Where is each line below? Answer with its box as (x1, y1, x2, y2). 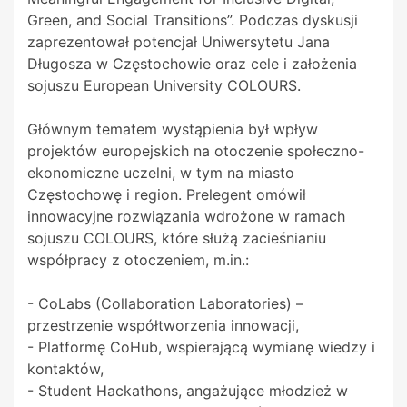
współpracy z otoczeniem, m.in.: (27, 251, 249, 270)
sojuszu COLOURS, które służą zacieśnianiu (27, 229, 326, 248)
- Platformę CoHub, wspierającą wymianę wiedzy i (27, 338, 375, 357)
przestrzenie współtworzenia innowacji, (27, 316, 299, 335)
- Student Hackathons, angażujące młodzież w (27, 382, 348, 401)
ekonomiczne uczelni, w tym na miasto (27, 164, 294, 183)
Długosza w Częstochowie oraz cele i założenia (27, 55, 357, 74)
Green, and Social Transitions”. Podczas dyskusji (27, 11, 358, 30)
